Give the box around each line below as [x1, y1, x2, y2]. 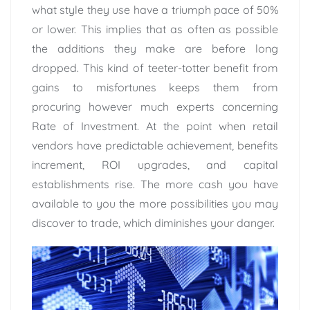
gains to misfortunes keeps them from [32, 80, 278, 94]
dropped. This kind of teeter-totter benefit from [32, 60, 278, 75]
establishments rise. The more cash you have [32, 176, 278, 191]
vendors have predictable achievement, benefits [32, 138, 278, 152]
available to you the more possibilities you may [32, 196, 278, 210]
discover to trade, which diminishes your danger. [32, 215, 275, 230]
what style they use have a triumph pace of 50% [32, 2, 278, 17]
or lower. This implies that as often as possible [32, 21, 278, 36]
